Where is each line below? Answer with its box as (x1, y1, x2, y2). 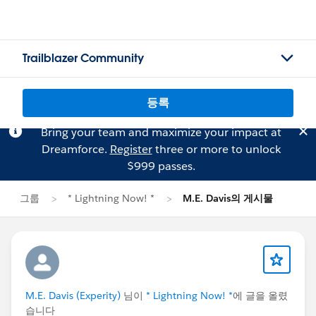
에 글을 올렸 (233, 289, 288, 302)
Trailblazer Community (23, 51, 144, 66)
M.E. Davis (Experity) (25, 289, 121, 302)
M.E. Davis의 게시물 (183, 192, 273, 205)
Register (109, 142, 152, 157)
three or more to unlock (152, 142, 281, 157)
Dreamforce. (41, 142, 110, 157)
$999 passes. (126, 159, 195, 174)
